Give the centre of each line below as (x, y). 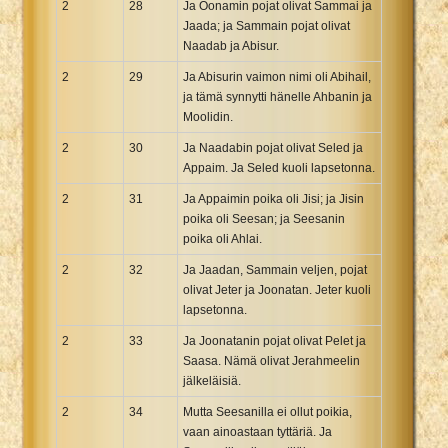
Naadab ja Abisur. (231, 45)
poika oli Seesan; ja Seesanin (264, 218)
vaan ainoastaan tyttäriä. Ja (257, 431)
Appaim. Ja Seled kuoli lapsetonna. (279, 167)
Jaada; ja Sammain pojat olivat (266, 25)
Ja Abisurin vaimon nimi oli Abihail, (277, 76)
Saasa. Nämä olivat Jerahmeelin (271, 360)
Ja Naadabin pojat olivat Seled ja (273, 147)
